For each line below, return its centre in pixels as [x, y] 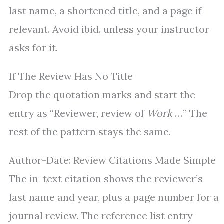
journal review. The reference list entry [101, 216]
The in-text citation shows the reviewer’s [106, 179]
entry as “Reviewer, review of [78, 113]
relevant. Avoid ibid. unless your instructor [109, 29]
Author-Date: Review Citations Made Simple [112, 160]
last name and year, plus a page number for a [114, 197]
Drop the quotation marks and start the [102, 95]
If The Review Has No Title [71, 76]
